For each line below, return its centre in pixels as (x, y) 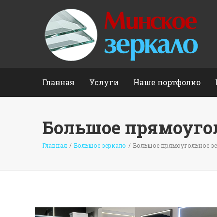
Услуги (104, 82)
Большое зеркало (100, 145)
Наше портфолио (167, 82)
